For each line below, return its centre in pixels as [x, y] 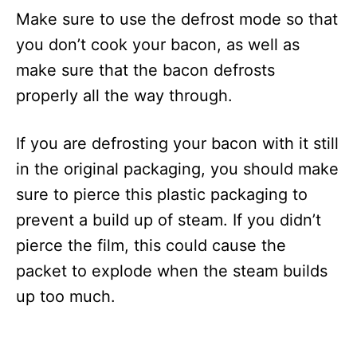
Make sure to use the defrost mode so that [177, 19]
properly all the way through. [124, 96]
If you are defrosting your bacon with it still [177, 143]
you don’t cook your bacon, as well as [158, 45]
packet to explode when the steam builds [172, 271]
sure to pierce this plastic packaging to [162, 194]
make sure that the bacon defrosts [145, 70]
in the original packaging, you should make [177, 169]
